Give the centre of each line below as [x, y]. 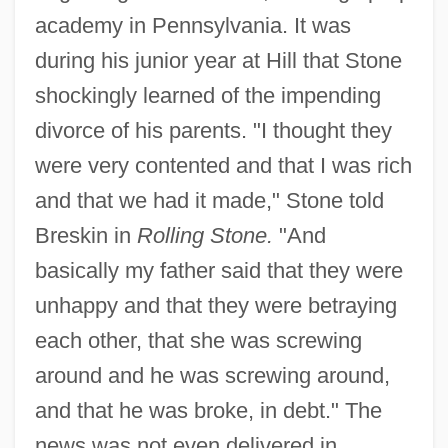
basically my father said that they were [218, 270]
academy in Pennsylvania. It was [192, 25]
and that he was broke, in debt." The [208, 410]
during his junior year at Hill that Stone [218, 60]
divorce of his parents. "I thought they [213, 130]
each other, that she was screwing [198, 340]
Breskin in [85, 235]
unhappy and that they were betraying [215, 305]
